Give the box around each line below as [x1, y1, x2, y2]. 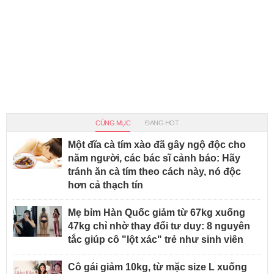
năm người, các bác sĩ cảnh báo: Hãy [68, 152, 240, 163]
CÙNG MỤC [95, 119, 130, 127]
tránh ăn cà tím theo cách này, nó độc [68, 166, 241, 177]
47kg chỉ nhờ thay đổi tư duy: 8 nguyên [68, 220, 250, 231]
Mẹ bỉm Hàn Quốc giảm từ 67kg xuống [68, 207, 245, 218]
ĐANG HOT [145, 119, 179, 127]
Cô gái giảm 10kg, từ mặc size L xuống [68, 261, 247, 272]
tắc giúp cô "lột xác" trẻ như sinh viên [68, 234, 243, 245]
